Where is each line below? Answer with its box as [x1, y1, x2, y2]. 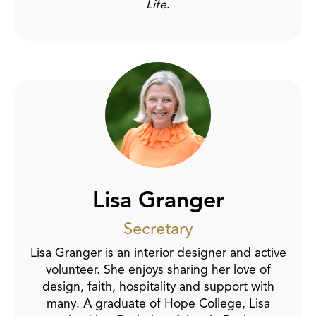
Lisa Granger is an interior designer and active [30, 244, 286, 260]
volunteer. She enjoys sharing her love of [45, 261, 271, 277]
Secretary [123, 217, 193, 239]
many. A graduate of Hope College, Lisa [46, 295, 270, 311]
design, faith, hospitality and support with [42, 278, 274, 294]
